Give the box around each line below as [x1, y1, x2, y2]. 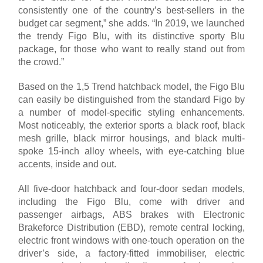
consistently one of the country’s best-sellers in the [18, 5, 245, 15]
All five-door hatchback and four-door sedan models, [18, 183, 245, 194]
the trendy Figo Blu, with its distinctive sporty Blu [18, 31, 245, 41]
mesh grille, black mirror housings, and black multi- [18, 133, 245, 143]
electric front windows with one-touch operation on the [18, 235, 245, 245]
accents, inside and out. [18, 159, 116, 169]
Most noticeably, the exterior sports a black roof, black [18, 120, 245, 130]
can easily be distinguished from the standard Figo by [18, 94, 245, 104]
